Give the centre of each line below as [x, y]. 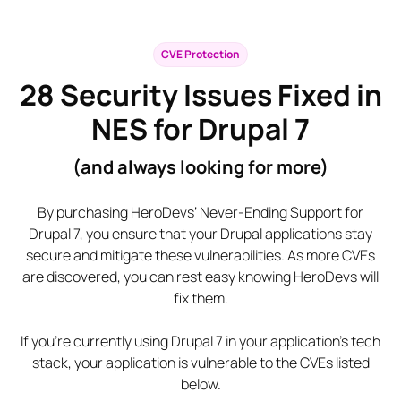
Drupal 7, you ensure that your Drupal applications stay [200, 233]
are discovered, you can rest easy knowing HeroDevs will [200, 276]
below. [200, 384]
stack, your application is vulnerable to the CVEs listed [200, 362]
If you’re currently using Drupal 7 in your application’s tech [200, 341]
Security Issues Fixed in [218, 94]
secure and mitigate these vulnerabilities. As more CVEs [200, 255]
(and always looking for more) [200, 166]
